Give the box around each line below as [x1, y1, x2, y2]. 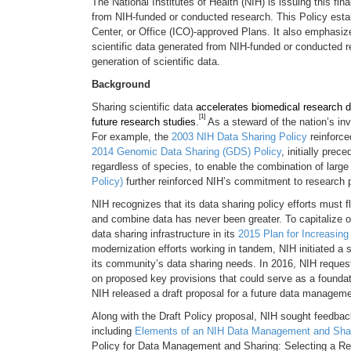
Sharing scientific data [92, 101, 196, 113]
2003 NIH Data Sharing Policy [172, 131, 307, 143]
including [92, 325, 135, 337]
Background [92, 78, 150, 90]
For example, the [92, 131, 172, 143]
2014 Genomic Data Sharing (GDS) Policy [92, 146, 281, 157]
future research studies [92, 116, 196, 128]
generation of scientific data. [92, 56, 220, 67]
